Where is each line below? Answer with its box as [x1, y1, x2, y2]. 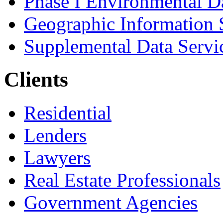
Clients [4, 67, 68, 91]
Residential [24, 102, 111, 123]
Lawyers [24, 146, 91, 168]
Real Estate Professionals [24, 169, 221, 191]
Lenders [24, 124, 87, 146]
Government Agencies [24, 191, 198, 213]
